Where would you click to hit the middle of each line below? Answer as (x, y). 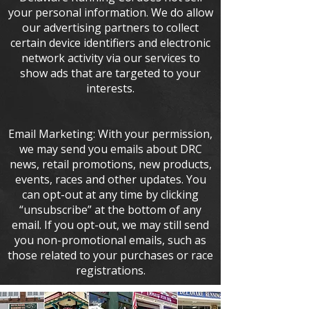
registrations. (110, 270)
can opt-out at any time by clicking (110, 195)
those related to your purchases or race (110, 255)
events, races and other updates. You (110, 179)
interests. (110, 88)
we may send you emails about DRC (110, 149)
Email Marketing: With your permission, (110, 134)
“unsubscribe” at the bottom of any (110, 210)
